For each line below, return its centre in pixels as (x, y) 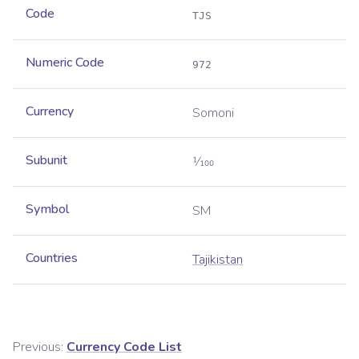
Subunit (46, 161)
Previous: (38, 347)
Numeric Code (65, 63)
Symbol (47, 210)
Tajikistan (218, 260)
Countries (52, 258)
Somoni (213, 113)
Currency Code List (124, 347)
